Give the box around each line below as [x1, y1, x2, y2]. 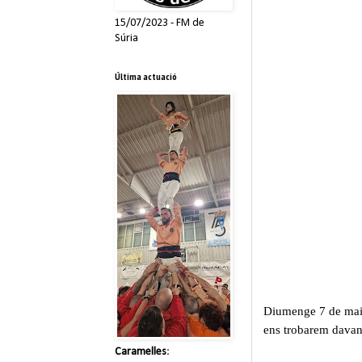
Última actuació [115, 69, 177, 82]
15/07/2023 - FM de [115, 16, 204, 29]
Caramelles [115, 345, 166, 358]
